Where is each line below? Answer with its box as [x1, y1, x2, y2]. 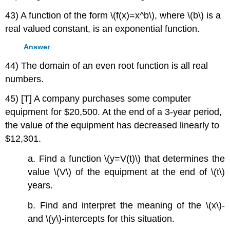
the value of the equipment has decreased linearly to [5, 120, 220, 131]
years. [28, 180, 53, 191]
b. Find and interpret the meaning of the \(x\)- [28, 200, 225, 211]
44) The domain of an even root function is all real [5, 60, 208, 71]
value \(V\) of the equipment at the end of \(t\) [28, 167, 225, 178]
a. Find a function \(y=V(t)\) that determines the [28, 154, 225, 164]
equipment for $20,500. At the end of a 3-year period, [5, 107, 222, 118]
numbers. [5, 73, 44, 84]
